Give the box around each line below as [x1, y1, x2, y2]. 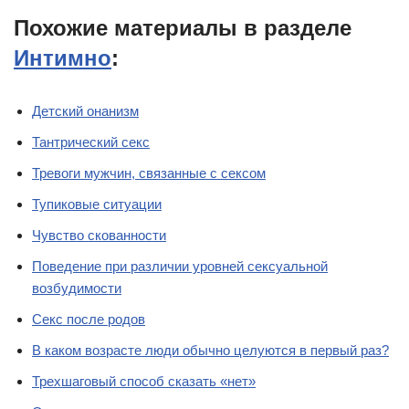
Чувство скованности [32, 227, 166, 244]
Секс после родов [32, 311, 145, 328]
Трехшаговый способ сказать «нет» [32, 373, 256, 390]
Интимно [14, 46, 111, 71]
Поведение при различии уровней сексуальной [32, 258, 328, 275]
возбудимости [32, 280, 121, 297]
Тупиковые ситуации [32, 196, 162, 213]
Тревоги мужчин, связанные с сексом [32, 165, 266, 182]
